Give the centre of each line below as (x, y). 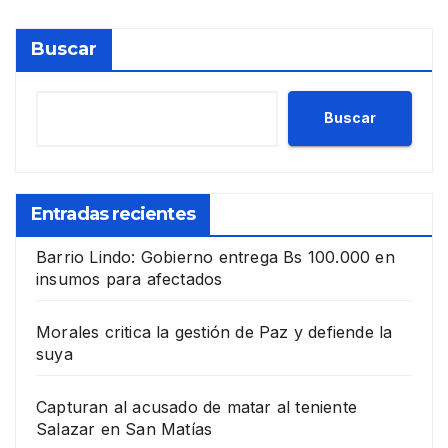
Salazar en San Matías (124, 428)
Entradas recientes (113, 213)
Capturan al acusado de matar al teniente (197, 406)
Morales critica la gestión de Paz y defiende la (214, 331)
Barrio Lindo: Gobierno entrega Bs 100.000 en (215, 256)
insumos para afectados (129, 278)
